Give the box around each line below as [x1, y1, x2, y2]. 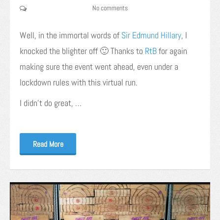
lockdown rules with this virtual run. [20, 76, 137, 88]
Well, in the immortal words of [20, 29, 121, 41]
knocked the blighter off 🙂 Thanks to [20, 45, 145, 56]
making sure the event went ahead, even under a [20, 60, 178, 72]
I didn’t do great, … [20, 97, 82, 109]
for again [157, 45, 187, 56]
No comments [92, 3, 128, 12]
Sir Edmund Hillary [121, 29, 181, 41]
